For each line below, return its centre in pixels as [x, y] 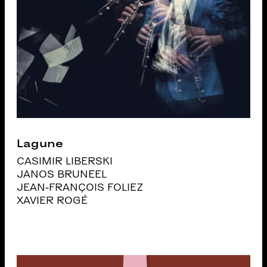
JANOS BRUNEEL [62, 174]
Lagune [40, 143]
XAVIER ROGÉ [52, 200]
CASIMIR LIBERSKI [65, 161]
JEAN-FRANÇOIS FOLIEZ [80, 187]
